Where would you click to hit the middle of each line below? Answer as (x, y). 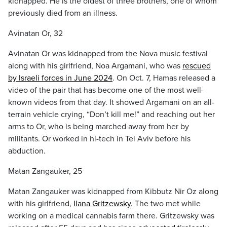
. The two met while (166, 204)
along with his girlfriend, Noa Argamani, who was (95, 66)
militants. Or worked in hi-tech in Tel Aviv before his (99, 139)
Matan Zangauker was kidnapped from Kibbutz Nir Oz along (113, 192)
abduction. (27, 151)
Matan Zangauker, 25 (45, 171)
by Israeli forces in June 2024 (60, 78)
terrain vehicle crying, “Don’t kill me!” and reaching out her (111, 115)
